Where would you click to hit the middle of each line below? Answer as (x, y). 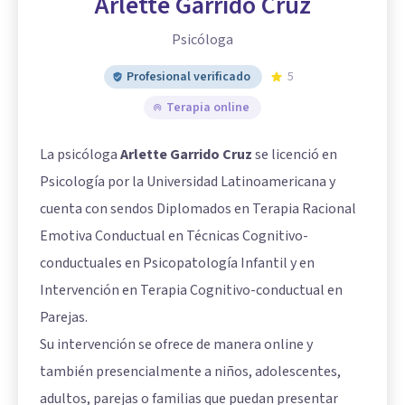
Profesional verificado (188, 76)
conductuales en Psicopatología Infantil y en (177, 263)
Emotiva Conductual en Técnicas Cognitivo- (174, 235)
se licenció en (295, 154)
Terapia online (208, 107)
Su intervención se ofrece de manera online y (176, 344)
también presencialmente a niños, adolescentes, (190, 371)
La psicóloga (80, 154)
